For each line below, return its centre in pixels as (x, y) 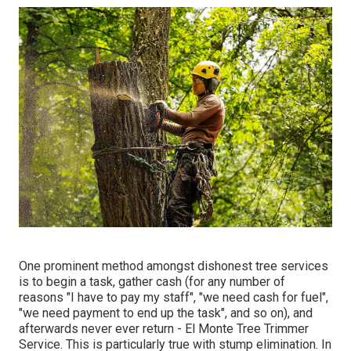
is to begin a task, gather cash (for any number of (152, 281)
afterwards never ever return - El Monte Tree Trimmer (164, 328)
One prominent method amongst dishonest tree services (174, 266)
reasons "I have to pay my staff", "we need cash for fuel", (174, 297)
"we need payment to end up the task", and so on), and (166, 313)
